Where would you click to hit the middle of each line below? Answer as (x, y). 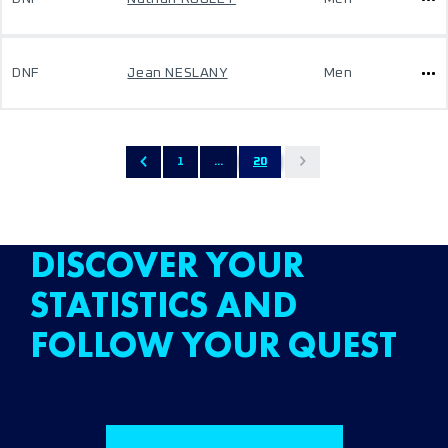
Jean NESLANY (177, 73)
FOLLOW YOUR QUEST (213, 345)
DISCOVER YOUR (167, 265)
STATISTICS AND (163, 305)
